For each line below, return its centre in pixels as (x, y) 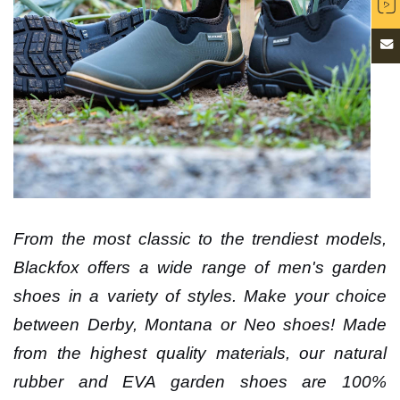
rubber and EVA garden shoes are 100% (200, 382)
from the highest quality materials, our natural (200, 353)
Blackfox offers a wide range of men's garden (200, 267)
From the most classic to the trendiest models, (200, 239)
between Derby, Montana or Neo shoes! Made (200, 325)
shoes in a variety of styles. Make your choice (200, 296)
